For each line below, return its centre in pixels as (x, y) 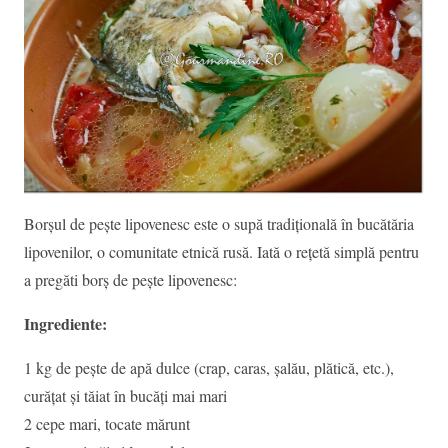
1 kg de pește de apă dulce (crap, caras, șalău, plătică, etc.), (209, 368)
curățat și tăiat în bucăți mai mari (125, 396)
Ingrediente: (65, 324)
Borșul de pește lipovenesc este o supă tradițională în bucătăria (219, 224)
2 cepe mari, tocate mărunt (107, 424)
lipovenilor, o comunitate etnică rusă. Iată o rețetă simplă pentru (221, 252)
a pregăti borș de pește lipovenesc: (130, 280)
